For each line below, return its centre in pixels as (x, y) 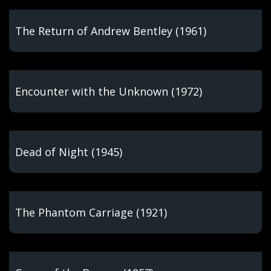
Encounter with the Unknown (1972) (109, 91)
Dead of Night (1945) (69, 152)
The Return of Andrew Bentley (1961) (111, 31)
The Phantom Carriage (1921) (91, 212)
